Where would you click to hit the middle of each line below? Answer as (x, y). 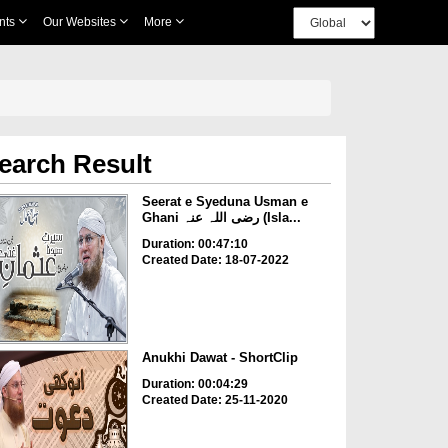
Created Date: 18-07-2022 (215, 260)
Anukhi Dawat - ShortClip (219, 358)
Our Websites (80, 22)
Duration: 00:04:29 (194, 384)
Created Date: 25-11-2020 (214, 400)
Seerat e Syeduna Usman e (224, 201)
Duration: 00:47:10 (194, 244)
